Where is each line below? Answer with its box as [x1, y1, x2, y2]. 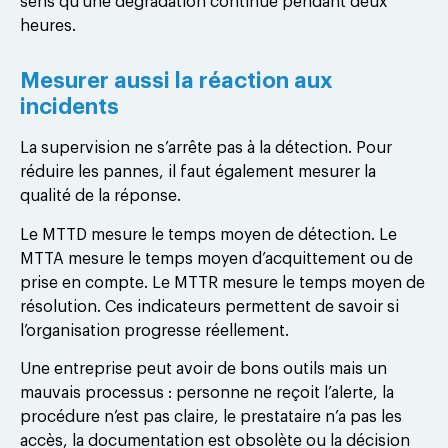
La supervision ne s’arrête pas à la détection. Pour [20, 140, 392, 157]
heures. [20, 18, 76, 35]
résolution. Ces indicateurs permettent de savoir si [20, 298, 399, 315]
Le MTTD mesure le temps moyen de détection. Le [20, 226, 397, 243]
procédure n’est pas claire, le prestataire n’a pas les [20, 409, 402, 426]
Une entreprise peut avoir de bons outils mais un [20, 361, 387, 378]
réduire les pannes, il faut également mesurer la [20, 164, 376, 181]
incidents [20, 96, 119, 119]
